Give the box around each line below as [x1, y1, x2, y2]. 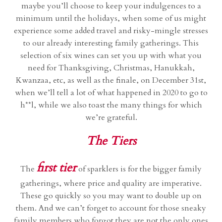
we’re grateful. [85, 112, 137, 123]
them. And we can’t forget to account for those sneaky [16, 203, 206, 214]
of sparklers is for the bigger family [76, 164, 202, 175]
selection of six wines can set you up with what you [20, 50, 202, 61]
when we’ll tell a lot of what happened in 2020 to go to [14, 87, 208, 99]
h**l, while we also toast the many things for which [20, 100, 202, 111]
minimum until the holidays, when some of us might [16, 13, 206, 24]
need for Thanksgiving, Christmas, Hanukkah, [27, 62, 195, 74]
